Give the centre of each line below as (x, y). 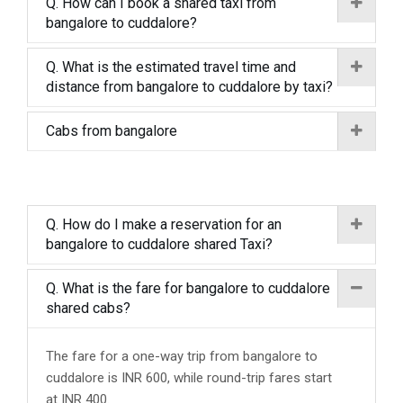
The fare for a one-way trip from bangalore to (182, 356)
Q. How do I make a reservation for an (164, 224)
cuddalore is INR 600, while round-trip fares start (189, 378)
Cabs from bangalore (112, 131)
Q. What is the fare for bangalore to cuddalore (188, 288)
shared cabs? (88, 308)
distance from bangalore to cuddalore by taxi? (189, 87)
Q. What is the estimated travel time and (171, 67)
